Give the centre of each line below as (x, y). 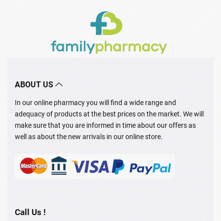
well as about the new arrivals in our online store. (89, 136)
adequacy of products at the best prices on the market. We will (109, 114)
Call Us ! (30, 212)
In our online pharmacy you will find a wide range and (95, 102)
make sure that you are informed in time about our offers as (105, 125)
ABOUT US (35, 84)
